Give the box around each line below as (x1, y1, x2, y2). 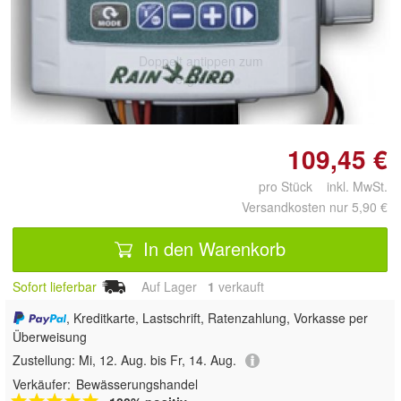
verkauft (215, 277, 264, 295)
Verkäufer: (13, 375, 71, 394)
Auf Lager (131, 277, 208, 295)
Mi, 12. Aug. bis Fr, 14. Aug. (79, 350, 236, 369)
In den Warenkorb (138, 235, 286, 262)
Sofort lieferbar (13, 277, 97, 295)
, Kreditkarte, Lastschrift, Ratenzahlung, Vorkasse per (65, 308, 368, 327)
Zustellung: (13, 350, 79, 369)
